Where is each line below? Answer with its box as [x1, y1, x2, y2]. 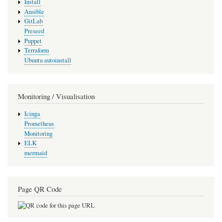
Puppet [24, 36, 42, 45]
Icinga [24, 110, 40, 118]
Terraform [24, 46, 49, 55]
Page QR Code [18, 183, 62, 194]
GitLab [24, 17, 43, 26]
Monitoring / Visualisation [18, 91, 95, 101]
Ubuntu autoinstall [24, 55, 71, 64]
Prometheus [24, 119, 54, 128]
